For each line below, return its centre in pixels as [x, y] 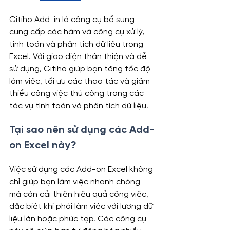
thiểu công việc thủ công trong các [78, 93]
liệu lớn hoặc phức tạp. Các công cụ [79, 219]
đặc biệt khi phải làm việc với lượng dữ [82, 206]
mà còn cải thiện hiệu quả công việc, [80, 194]
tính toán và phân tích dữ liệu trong [77, 44]
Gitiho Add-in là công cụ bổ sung [73, 20]
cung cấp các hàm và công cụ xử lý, [78, 32]
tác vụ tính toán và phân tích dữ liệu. [79, 106]
